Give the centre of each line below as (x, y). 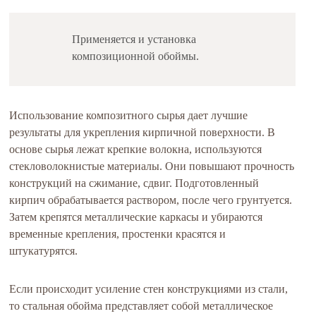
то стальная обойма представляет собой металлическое (141, 306)
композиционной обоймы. (136, 56)
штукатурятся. (44, 251)
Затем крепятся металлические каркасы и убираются (136, 217)
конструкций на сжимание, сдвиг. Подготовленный (134, 183)
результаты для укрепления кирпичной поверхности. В (142, 132)
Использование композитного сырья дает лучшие (129, 115)
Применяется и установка (134, 39)
